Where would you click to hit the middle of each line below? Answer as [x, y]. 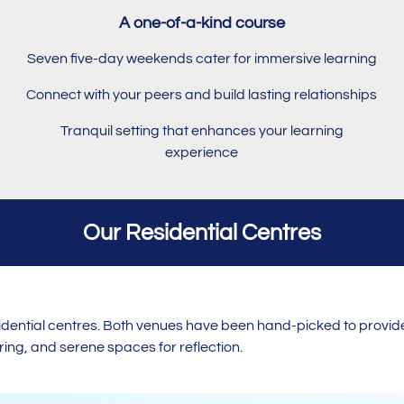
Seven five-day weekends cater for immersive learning [202, 58]
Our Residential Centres [202, 233]
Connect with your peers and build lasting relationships [202, 94]
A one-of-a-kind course [202, 23]
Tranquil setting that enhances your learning [202, 130]
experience [202, 152]
